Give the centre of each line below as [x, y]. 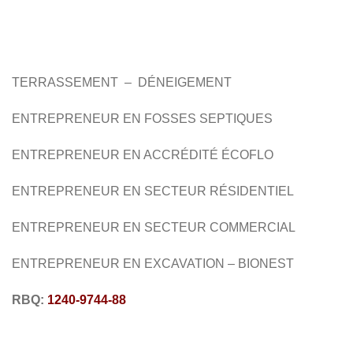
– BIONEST [259, 263]
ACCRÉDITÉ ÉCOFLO [208, 154]
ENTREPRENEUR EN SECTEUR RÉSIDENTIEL [153, 191]
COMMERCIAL [253, 227]
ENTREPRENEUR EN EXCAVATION [118, 263]
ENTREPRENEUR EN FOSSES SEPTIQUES [142, 118]
